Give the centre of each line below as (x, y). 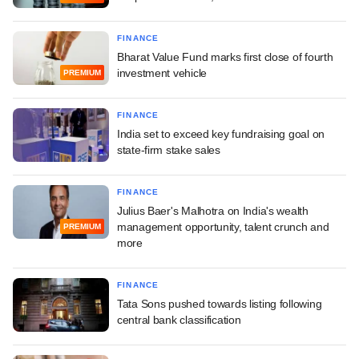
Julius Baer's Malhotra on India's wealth (213, 210)
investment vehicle (162, 73)
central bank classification (179, 319)
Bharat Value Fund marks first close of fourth (225, 56)
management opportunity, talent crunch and (223, 226)
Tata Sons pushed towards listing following (220, 303)
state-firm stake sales (169, 149)
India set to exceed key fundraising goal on (221, 133)
